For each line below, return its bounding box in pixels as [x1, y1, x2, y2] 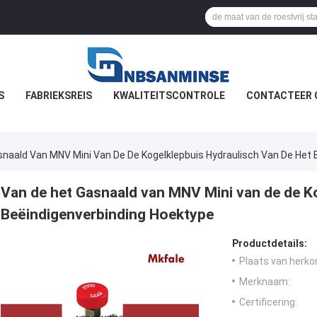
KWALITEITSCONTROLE [113, 90, 225, 101]
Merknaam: [239, 276, 290, 288]
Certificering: [239, 296, 297, 309]
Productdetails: [232, 238, 307, 250]
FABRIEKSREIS [25, 90, 92, 101]
